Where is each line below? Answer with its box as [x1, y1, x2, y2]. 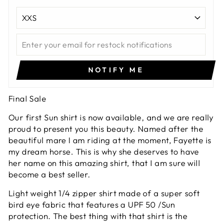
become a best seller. [8, 169, 93, 180]
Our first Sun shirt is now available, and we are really [8, 112, 214, 123]
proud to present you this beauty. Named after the [8, 123, 204, 134]
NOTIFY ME [88, 65, 144, 75]
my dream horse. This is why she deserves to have [8, 146, 199, 157]
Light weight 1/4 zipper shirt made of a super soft [8, 188, 200, 199]
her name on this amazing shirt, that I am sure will [8, 158, 201, 168]
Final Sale [8, 93, 49, 104]
